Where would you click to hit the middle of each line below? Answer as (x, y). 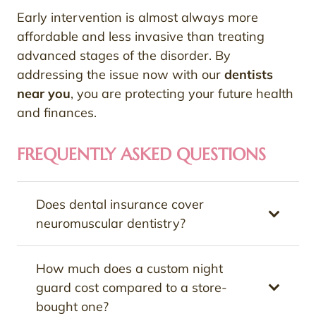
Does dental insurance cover (120, 205)
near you (44, 94)
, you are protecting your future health (182, 94)
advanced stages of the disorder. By (124, 56)
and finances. (57, 113)
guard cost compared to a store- (132, 288)
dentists (249, 75)
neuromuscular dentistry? (111, 224)
